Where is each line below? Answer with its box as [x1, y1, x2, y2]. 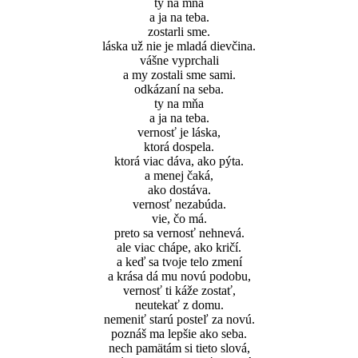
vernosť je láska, [137, 125, 221, 140]
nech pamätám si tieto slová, [108, 341, 250, 356]
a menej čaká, [145, 169, 213, 183]
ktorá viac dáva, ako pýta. [114, 154, 244, 169]
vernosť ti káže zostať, [122, 284, 236, 298]
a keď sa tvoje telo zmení [116, 255, 242, 269]
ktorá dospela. [144, 140, 214, 154]
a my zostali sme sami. [122, 68, 236, 82]
